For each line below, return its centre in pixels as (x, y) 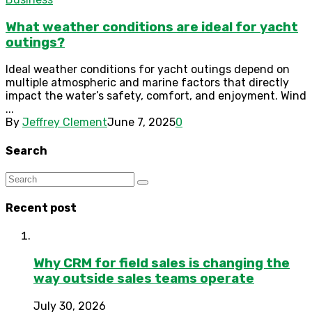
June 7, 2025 (141, 123)
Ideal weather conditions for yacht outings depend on (148, 70)
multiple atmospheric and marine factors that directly (147, 83)
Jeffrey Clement (65, 123)
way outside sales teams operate (144, 279)
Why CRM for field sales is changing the (162, 264)
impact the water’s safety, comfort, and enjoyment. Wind (156, 96)
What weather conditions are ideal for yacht (152, 27)
